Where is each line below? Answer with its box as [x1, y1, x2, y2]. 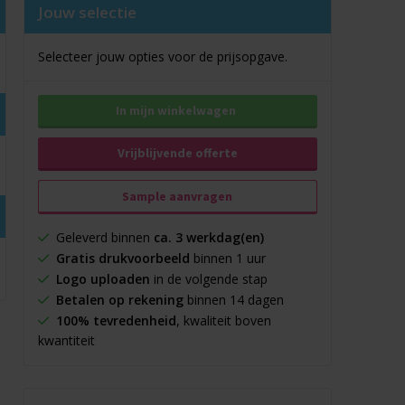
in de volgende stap [149, 270, 268, 287]
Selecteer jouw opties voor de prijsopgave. [37, 48, 287, 65]
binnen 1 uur [189, 250, 266, 267]
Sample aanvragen [122, 188, 232, 204]
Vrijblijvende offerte [117, 145, 238, 161]
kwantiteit [37, 332, 95, 349]
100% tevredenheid [55, 312, 176, 329]
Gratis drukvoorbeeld [55, 250, 190, 267]
